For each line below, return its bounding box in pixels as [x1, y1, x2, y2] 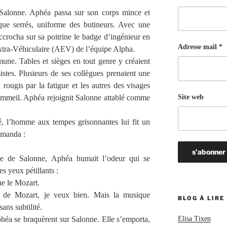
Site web [177, 93, 204, 101]
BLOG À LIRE [177, 195, 224, 202]
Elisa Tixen [177, 215, 211, 223]
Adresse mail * [177, 43, 222, 51]
